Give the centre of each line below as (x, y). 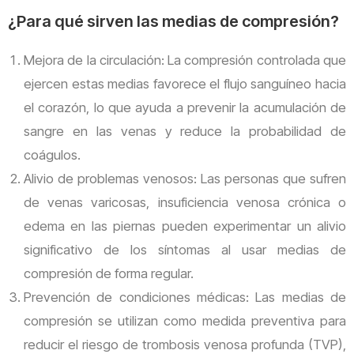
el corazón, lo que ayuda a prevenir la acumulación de (185, 107)
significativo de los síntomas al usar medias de (185, 249)
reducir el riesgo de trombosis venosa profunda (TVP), (185, 344)
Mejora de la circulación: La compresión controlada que (185, 60)
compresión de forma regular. (109, 273)
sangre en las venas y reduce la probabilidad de (185, 131)
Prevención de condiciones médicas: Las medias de (185, 297)
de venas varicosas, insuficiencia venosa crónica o (185, 202)
